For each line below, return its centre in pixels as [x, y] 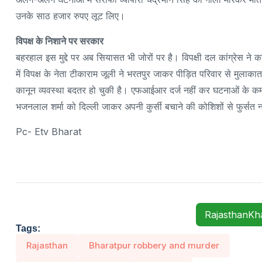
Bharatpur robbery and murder [154, 245]
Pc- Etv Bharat [49, 131]
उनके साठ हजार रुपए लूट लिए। [70, 15]
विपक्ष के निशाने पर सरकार [60, 41]
